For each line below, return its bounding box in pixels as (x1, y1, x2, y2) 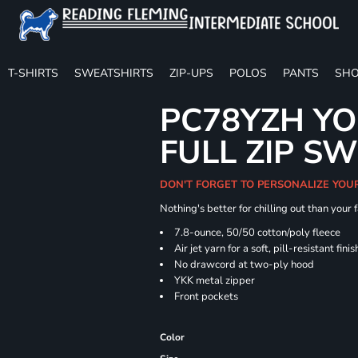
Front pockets (174, 289, 239, 304)
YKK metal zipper (174, 273, 256, 288)
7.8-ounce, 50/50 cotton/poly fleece (174, 225, 341, 240)
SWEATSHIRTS (74, 65, 153, 81)
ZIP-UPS (169, 65, 213, 81)
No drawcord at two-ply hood (174, 257, 315, 272)
